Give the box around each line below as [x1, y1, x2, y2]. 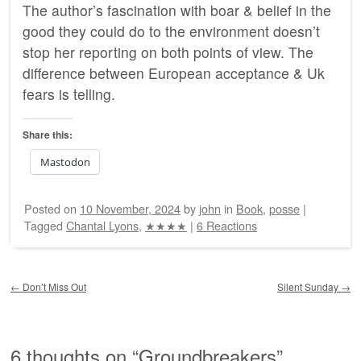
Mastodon [40, 155, 90, 170]
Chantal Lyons [66, 217, 139, 234]
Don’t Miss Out [20, 280, 86, 294]
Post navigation [10, 263, 120, 288]
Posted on [24, 200, 80, 218]
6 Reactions [197, 217, 257, 234]
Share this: [23, 127, 73, 143]
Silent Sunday [277, 280, 341, 294]
